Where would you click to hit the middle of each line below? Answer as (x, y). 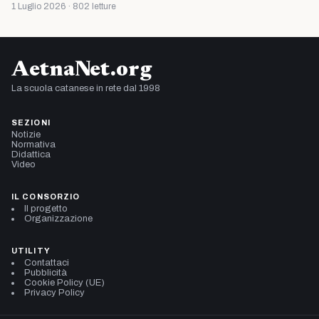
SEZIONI (31, 123)
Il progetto (46, 209)
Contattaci (47, 263)
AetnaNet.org (82, 71)
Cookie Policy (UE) (64, 283)
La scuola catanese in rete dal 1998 (86, 89)
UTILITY (31, 251)
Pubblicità (46, 273)
